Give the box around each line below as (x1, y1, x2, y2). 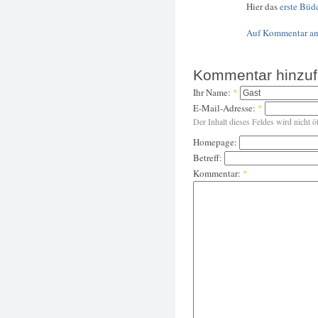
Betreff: (193, 151, 224, 165)
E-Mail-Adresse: (193, 102, 258, 115)
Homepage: (193, 136, 239, 149)
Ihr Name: (193, 86, 233, 99)
